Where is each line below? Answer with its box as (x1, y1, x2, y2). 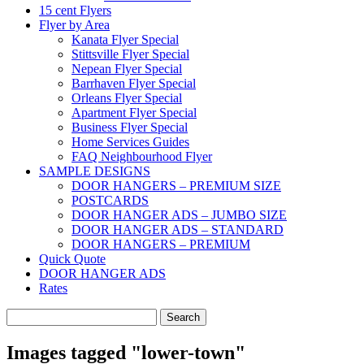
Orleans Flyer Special (71, 90, 182, 105)
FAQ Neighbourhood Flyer (71, 149, 212, 163)
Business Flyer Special (71, 119, 188, 134)
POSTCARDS (71, 193, 149, 207)
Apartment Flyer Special (71, 105, 197, 119)
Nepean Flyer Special (71, 61, 182, 76)
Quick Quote (39, 251, 106, 266)
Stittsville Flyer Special (71, 46, 189, 61)
